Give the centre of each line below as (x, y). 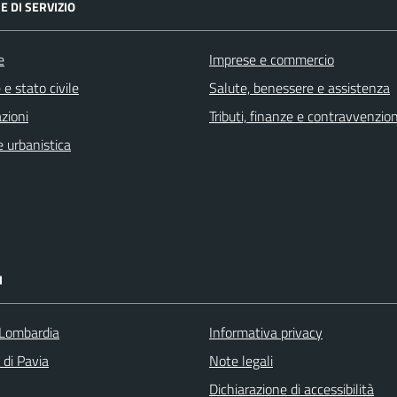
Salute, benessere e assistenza (300, 88)
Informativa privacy (266, 332)
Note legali (241, 361)
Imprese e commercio (272, 59)
